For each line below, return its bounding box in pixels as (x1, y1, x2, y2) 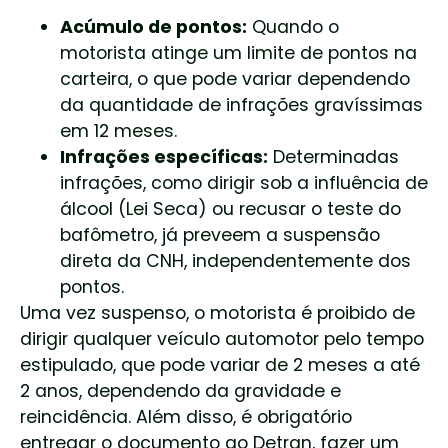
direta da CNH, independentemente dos (60, 248, 411, 273)
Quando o (247, 14, 339, 39)
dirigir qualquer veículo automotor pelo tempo (20, 326, 424, 351)
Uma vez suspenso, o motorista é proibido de (20, 300, 415, 325)
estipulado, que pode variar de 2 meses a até (20, 352, 420, 377)
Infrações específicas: (60, 144, 268, 169)
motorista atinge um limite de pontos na (60, 40, 417, 65)
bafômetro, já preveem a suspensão (60, 222, 380, 247)
